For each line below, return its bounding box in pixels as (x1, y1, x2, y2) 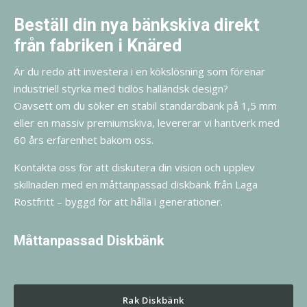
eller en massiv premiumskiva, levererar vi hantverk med (14, 116, 280, 130)
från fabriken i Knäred (14, 36, 182, 56)
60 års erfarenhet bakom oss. (14, 133, 153, 147)
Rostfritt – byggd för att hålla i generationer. (14, 195, 223, 208)
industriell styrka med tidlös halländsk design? (14, 82, 228, 95)
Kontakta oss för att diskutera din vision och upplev (14, 160, 255, 174)
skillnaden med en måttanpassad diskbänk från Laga (14, 177, 258, 191)
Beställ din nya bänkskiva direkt (14, 15, 260, 35)
